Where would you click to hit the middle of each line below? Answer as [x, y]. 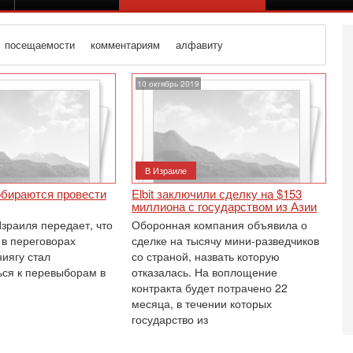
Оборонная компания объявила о [220, 225]
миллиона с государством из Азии [225, 206]
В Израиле [166, 170]
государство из [170, 319]
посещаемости [40, 45]
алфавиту [200, 45]
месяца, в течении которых [202, 303]
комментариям [126, 45]
